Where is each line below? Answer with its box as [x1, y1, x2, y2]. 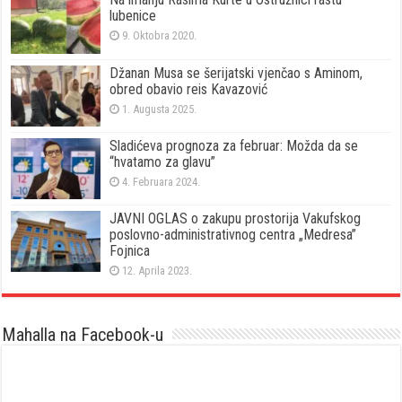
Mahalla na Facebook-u [2, 323, 164, 345]
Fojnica [109, 241, 151, 259]
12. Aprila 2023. [122, 263, 193, 277]
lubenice [109, 7, 157, 25]
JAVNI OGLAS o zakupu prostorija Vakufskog [109, 209, 362, 227]
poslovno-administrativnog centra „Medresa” [109, 225, 357, 243]
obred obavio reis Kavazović [109, 80, 268, 98]
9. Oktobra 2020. [122, 29, 197, 43]
